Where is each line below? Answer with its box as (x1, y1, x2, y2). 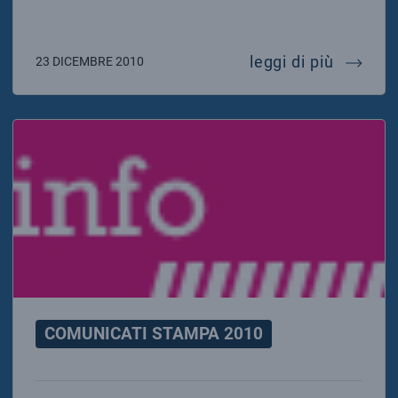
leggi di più (249, 52, 338, 71)
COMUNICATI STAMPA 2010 (44, 322, 263, 344)
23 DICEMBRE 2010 (35, 53, 144, 68)
